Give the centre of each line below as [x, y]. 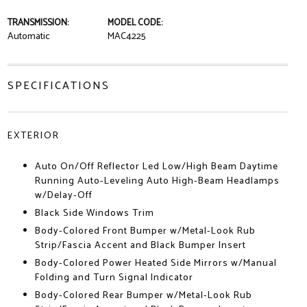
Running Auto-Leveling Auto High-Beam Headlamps [157, 181]
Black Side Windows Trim [94, 213]
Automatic [28, 37]
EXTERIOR [33, 136]
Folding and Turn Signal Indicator [114, 278]
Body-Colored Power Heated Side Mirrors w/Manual [156, 263]
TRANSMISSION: [38, 23]
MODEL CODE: [135, 23]
